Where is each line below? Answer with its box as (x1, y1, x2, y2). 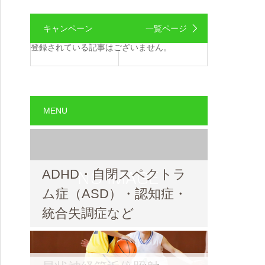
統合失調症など (42, 205, 134, 221)
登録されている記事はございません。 (31, 43, 172, 52)
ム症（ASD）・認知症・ (42, 186, 187, 201)
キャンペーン (43, 24, 93, 33)
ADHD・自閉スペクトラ (42, 166, 186, 182)
